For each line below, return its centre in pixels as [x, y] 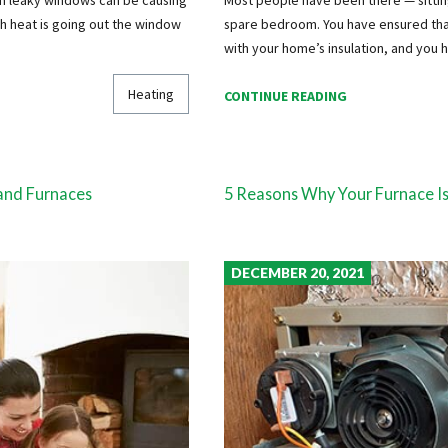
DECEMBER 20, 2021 [297, 273]
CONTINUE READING [285, 96]
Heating [151, 93]
